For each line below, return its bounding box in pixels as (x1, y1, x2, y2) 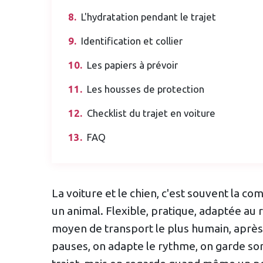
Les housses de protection (87, 83, 204, 95)
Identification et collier (81, 35, 183, 46)
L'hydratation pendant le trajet (81, 11, 216, 22)
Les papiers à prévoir (87, 59, 178, 70)
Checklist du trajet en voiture (87, 107, 215, 119)
